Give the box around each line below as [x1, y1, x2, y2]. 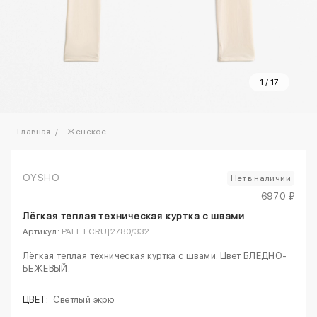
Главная [17, 127, 51, 137]
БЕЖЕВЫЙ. [23, 263, 71, 275]
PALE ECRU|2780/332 [59, 226, 150, 237]
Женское [67, 127, 107, 137]
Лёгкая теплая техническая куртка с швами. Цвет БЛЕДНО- [23, 250, 287, 262]
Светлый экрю [53, 294, 115, 306]
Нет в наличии [230, 173, 291, 184]
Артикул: [23, 226, 60, 237]
